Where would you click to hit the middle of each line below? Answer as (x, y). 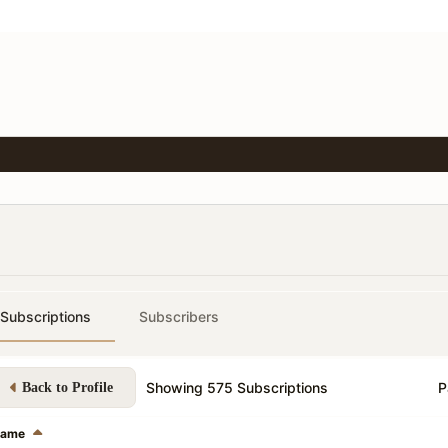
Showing (176, 387)
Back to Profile (67, 387)
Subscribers (179, 316)
